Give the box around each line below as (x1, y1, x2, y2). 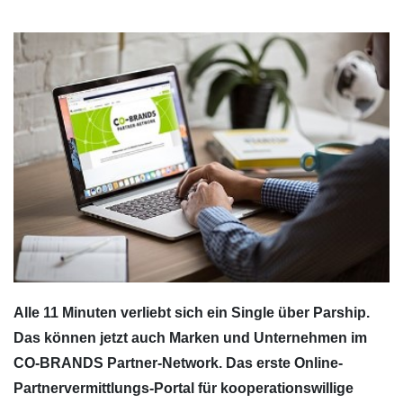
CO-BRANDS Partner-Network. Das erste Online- (13, 355, 343, 372)
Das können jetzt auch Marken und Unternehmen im (13, 330, 367, 346)
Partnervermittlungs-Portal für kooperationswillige (13, 381, 354, 397)
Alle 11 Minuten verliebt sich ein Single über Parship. (13, 305, 370, 321)
